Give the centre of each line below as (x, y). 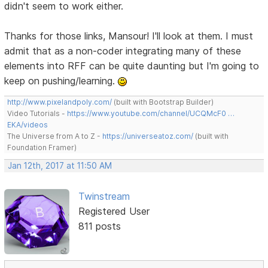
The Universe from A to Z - (55, 136)
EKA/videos (28, 125)
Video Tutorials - (37, 114)
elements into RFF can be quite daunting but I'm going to (132, 66)
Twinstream (104, 197)
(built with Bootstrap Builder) (163, 102)
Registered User (114, 211)
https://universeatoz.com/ (148, 136)
